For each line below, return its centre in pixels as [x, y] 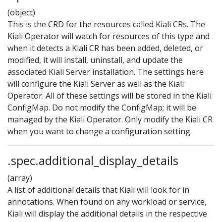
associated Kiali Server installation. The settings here [106, 72]
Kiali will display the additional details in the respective [107, 213]
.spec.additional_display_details [93, 160]
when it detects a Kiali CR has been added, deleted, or [105, 48]
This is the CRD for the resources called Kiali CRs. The [106, 24]
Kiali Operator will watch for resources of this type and [109, 36]
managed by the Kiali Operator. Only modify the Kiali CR [110, 119]
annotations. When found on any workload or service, [107, 201]
